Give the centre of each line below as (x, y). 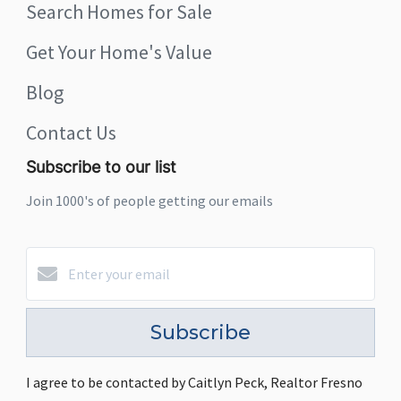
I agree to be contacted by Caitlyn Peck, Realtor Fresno (194, 382)
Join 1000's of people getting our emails (149, 200)
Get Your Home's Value (119, 51)
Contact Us (71, 132)
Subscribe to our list (101, 168)
